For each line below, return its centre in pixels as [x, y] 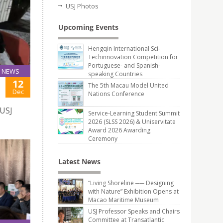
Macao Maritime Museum [123, 200]
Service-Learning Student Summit [134, 113]
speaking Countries [115, 74]
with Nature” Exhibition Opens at [133, 191]
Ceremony [103, 139]
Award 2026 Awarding [119, 130]
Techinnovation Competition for [133, 57]
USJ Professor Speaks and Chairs [134, 211]
